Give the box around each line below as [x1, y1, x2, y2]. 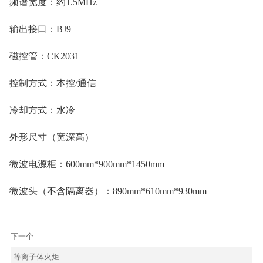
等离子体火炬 [13, 252, 59, 262]
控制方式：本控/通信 [9, 77, 96, 88]
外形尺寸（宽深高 [9, 131, 85, 142]
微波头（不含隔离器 [9, 186, 94, 196]
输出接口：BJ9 [9, 23, 71, 34]
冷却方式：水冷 [9, 104, 75, 115]
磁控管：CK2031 [9, 50, 79, 61]
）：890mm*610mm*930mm [94, 186, 207, 196]
